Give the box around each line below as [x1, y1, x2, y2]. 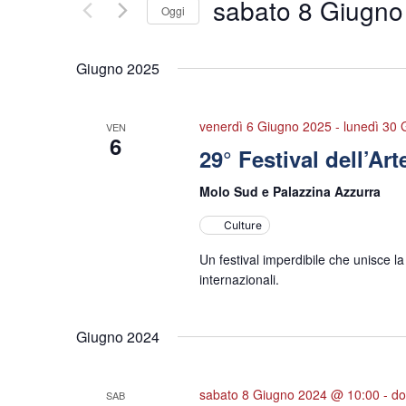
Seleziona [212, 27, 311, 53]
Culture [223, 218, 262, 232]
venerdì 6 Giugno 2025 [198, 117, 332, 135]
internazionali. [198, 270, 279, 288]
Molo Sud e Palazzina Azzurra [198, 182, 381, 200]
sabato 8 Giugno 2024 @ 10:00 [198, 385, 380, 403]
